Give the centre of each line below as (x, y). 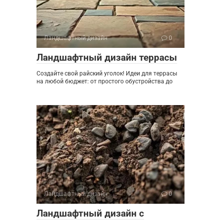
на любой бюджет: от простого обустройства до (105, 81)
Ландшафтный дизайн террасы (107, 57)
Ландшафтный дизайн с (90, 213)
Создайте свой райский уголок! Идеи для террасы (107, 73)
